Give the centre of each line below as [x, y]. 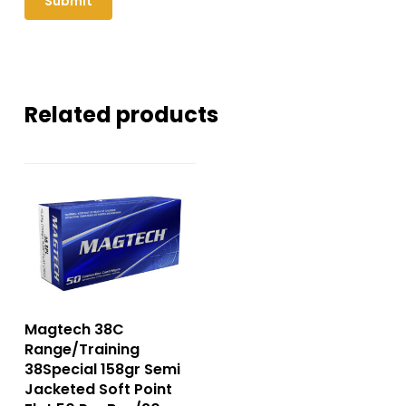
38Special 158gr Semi [102, 370]
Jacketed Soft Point [98, 390]
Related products [121, 115]
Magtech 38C [74, 330]
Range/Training [82, 350]
